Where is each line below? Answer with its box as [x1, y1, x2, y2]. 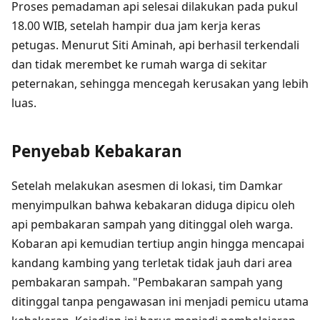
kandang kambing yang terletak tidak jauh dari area [11, 255, 292, 271]
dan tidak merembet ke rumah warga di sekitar [11, 56, 267, 72]
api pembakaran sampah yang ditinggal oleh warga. [11, 216, 293, 233]
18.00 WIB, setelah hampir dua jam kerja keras [11, 17, 261, 34]
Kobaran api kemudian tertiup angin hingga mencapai [11, 236, 304, 252]
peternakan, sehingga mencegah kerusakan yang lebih [11, 75, 309, 91]
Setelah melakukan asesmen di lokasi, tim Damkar [11, 178, 283, 194]
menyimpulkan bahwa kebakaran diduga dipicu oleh [11, 197, 295, 214]
